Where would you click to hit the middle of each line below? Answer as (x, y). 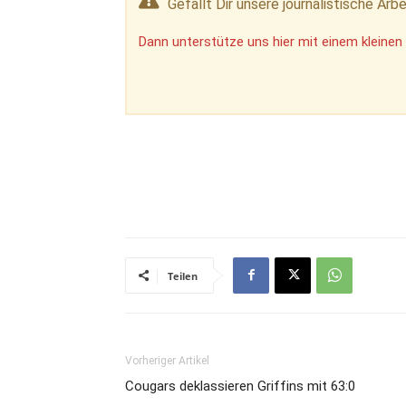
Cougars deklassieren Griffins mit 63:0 (240, 386)
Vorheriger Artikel (167, 360)
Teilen (183, 275)
